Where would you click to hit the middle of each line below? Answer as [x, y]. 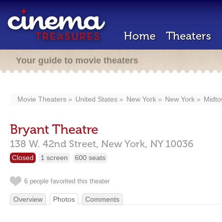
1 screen [54, 158]
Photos [64, 199]
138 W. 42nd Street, [54, 144]
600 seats [90, 158]
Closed [23, 158]
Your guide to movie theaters [77, 60]
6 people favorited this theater [67, 181]
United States [96, 99]
